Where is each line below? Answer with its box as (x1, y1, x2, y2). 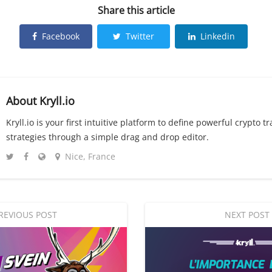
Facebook (42, 30, 80, 42)
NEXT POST (224, 209, 270, 221)
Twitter (126, 30, 154, 42)
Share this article (97, 4, 175, 18)
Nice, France (65, 151, 115, 163)
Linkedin (200, 30, 235, 42)
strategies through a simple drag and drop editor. (6, 131, 209, 143)
